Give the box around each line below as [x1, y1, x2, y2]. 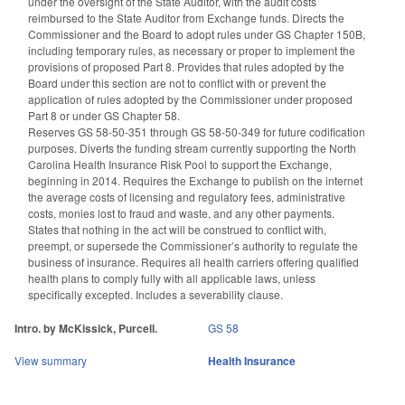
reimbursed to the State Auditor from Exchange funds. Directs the [28, 10, 344, 26]
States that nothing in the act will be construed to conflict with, [28, 221, 326, 238]
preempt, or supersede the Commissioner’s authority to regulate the [28, 238, 358, 254]
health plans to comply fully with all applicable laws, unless [28, 270, 316, 287]
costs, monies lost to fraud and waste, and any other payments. [28, 205, 334, 221]
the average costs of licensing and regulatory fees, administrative [28, 189, 345, 205]
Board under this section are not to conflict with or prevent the [28, 75, 326, 91]
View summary [14, 352, 87, 368]
